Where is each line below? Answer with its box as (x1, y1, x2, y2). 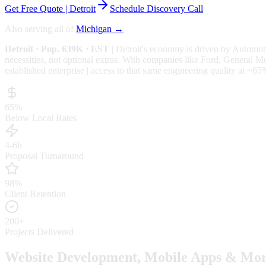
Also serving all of (5, 23, 74, 34)
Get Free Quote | (5, 3, 69, 14)
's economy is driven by (142, 43, 232, 54)
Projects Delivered (5, 226, 74, 237)
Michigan (76, 23, 112, 34)
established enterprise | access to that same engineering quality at (5, 65, 247, 75)
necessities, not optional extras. (5, 54, 120, 65)
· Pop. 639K (33, 43, 83, 54)
